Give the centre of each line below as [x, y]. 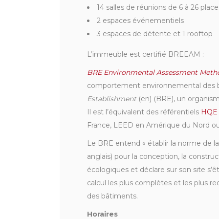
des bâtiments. [112, 196]
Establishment [112, 99]
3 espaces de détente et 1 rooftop [155, 34]
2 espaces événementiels [140, 21]
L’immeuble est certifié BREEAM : [145, 55]
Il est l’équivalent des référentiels [144, 112]
